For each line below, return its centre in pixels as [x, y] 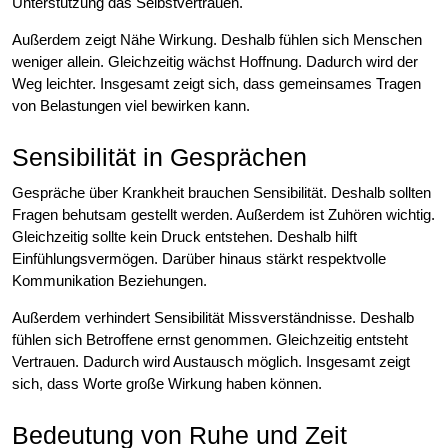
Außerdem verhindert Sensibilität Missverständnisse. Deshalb [213, 317]
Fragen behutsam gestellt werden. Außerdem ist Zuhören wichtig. [223, 214]
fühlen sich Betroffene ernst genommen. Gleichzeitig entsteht [210, 339]
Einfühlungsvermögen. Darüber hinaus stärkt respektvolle [199, 258]
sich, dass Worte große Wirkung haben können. [167, 383]
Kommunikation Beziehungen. [109, 280]
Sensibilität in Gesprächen [159, 156]
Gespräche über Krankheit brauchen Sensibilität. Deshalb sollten [221, 192]
